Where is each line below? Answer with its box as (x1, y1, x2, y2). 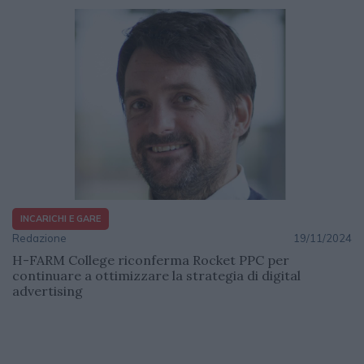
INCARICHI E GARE (20, 213, 101, 225)
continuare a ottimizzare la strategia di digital (12, 266, 301, 284)
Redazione (12, 231, 67, 245)
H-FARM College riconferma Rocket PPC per (12, 251, 289, 268)
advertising (12, 282, 83, 299)
